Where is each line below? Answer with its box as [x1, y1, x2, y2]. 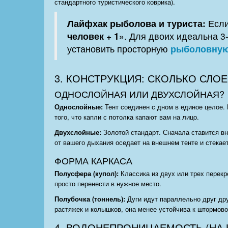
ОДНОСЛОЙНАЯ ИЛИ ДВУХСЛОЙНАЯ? [54, 87, 224, 101]
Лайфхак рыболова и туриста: [67, 17, 206, 30]
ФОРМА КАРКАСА [54, 154, 132, 167]
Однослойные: [54, 102, 103, 112]
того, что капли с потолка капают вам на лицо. [54, 112, 199, 122]
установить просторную [67, 42, 170, 55]
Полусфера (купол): [54, 168, 119, 179]
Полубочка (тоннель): [54, 194, 125, 204]
